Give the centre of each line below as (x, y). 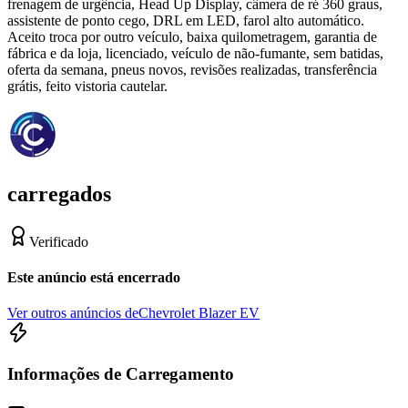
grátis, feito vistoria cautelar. (87, 86)
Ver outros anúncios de (73, 313)
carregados (59, 194)
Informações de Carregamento (121, 373)
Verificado (59, 241)
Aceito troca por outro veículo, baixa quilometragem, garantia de (192, 36)
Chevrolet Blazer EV (199, 313)
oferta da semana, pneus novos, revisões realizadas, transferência (192, 69)
